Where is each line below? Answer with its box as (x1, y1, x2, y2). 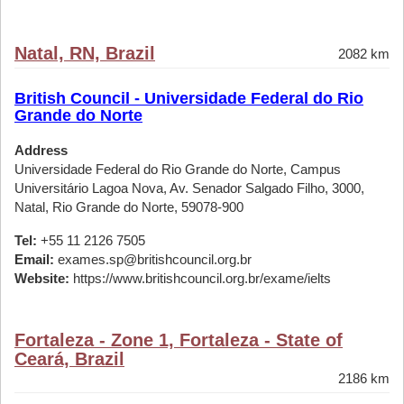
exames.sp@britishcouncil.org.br (54, 252, 252, 267)
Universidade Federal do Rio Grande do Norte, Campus (14, 161, 341, 177)
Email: (14, 252, 54, 267)
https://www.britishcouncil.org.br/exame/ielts (69, 271, 331, 286)
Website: (14, 271, 69, 286)
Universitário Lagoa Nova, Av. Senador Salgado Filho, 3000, (14, 180, 364, 196)
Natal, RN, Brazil (14, 43, 155, 63)
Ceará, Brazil (14, 349, 124, 369)
